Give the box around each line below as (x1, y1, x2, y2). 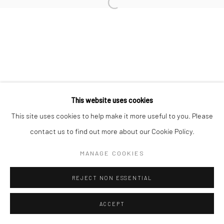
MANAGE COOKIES (79, 148, 144, 157)
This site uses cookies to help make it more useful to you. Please (11, 111, 213, 120)
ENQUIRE (116, 210, 148, 218)
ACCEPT (99, 200, 125, 207)
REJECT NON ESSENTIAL (72, 174, 152, 181)
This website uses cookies (71, 95, 153, 104)
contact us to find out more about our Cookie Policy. (29, 126, 194, 135)
